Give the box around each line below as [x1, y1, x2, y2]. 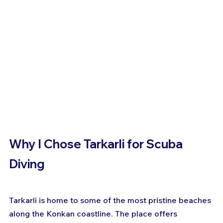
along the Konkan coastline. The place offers [9, 208, 179, 219]
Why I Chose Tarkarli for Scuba [9, 136, 185, 151]
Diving [9, 156, 45, 171]
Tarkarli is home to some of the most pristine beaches [9, 195, 213, 205]
